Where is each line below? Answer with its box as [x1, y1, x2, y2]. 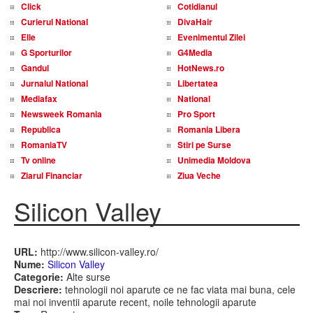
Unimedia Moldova [177, 154, 251, 166]
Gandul [21, 61, 49, 74]
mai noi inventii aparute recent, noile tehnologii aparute [13, 295, 256, 309]
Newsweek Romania [21, 108, 102, 120]
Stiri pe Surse [177, 138, 231, 151]
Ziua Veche [177, 169, 221, 182]
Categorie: [13, 270, 64, 284]
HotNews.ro [177, 61, 224, 74]
